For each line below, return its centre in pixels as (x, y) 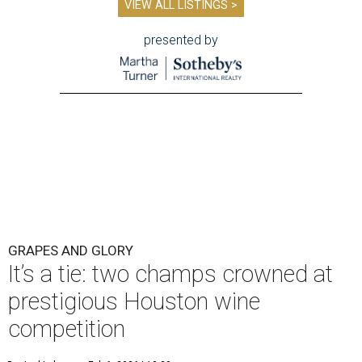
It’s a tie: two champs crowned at (170, 274)
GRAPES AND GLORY (71, 251)
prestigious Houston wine (134, 302)
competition (67, 329)
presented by (181, 40)
